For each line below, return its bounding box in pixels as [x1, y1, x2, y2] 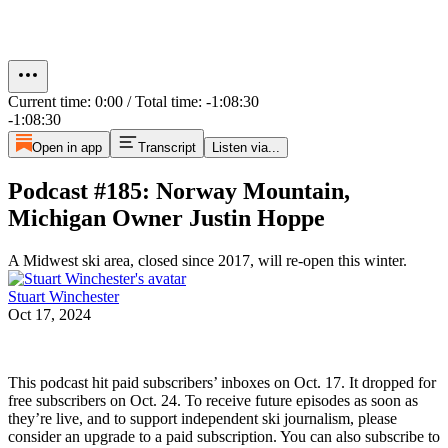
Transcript [137, 139, 196, 155]
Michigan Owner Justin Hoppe [8, 204, 325, 231]
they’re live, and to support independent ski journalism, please [8, 409, 397, 427]
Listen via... [211, 139, 280, 155]
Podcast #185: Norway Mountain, [8, 177, 350, 204]
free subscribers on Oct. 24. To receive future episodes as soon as [8, 391, 418, 409]
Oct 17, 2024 [8, 305, 91, 323]
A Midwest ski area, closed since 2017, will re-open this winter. [8, 251, 407, 269]
